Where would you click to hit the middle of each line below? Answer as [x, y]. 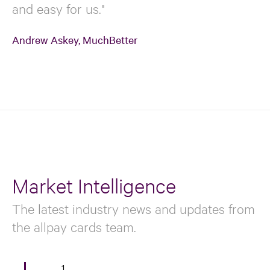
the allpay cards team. [74, 227]
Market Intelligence [94, 186]
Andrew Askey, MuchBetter [75, 40]
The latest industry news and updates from [133, 209]
